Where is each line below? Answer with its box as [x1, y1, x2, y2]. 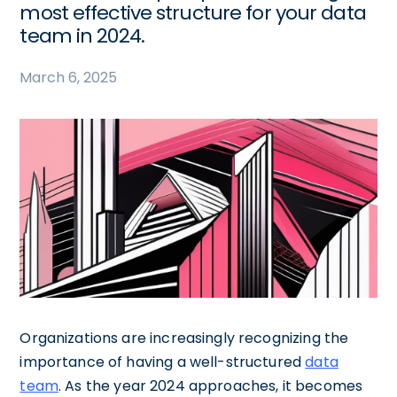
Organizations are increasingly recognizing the [19, 327, 349, 348]
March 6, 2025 [19, 67, 118, 88]
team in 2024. [19, 22, 144, 50]
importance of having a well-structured [19, 351, 306, 372]
